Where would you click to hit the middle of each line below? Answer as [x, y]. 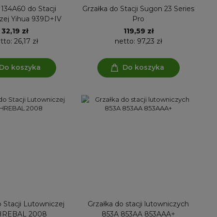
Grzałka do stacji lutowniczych [138, 204]
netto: [126, 41]
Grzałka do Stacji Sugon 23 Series [138, 8]
